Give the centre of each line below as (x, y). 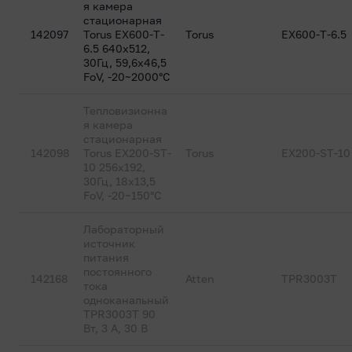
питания (106, 257)
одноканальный (126, 300)
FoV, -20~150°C (123, 195)
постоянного (118, 271)
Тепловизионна (126, 110)
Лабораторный (124, 229)
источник (110, 243)
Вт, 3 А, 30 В (116, 328)
